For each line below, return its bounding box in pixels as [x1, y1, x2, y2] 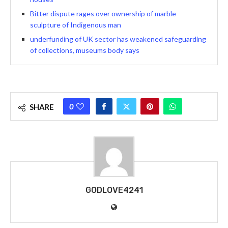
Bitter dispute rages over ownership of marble [30, 9, 176, 18]
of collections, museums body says [30, 45, 139, 54]
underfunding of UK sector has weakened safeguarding [30, 34, 206, 43]
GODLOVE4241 [85, 185, 143, 195]
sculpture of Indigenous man [30, 20, 121, 29]
